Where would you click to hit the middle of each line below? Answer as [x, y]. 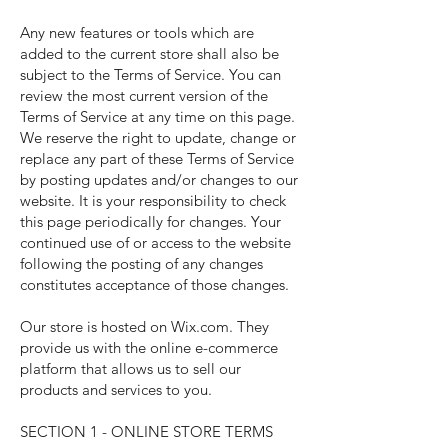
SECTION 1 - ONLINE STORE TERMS [146, 431]
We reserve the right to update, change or [158, 137]
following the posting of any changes [141, 263]
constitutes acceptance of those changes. [154, 284]
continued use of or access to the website [155, 242]
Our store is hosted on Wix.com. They [144, 326]
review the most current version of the [144, 95]
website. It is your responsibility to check [153, 200]
